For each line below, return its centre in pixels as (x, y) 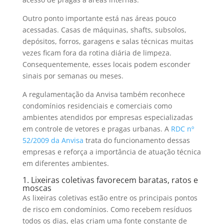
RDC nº (182, 128)
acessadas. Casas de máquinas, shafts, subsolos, (104, 29)
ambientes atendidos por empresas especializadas (107, 117)
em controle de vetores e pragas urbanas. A (96, 128)
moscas (37, 188)
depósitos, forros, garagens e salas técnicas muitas (108, 41)
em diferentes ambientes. (65, 163)
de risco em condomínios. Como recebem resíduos (107, 209)
